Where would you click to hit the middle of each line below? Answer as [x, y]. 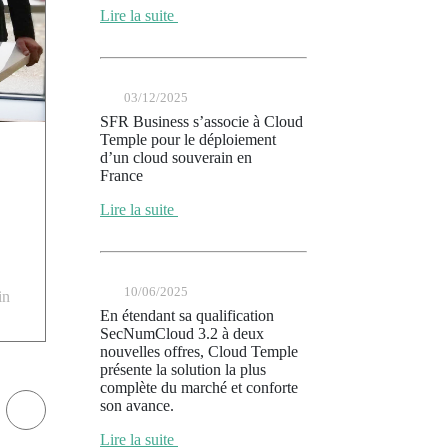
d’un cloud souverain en [176, 157]
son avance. [137, 405]
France [127, 175]
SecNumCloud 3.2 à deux [182, 333]
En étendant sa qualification [187, 315]
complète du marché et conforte [199, 387]
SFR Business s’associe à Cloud [201, 121]
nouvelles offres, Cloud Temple [199, 351]
